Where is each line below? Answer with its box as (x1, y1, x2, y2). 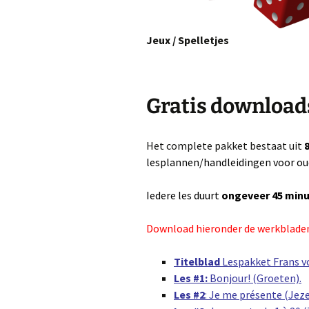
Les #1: (174, 271, 208, 286)
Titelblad (174, 255, 220, 269)
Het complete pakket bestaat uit (146, 139, 302, 153)
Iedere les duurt (146, 188, 219, 203)
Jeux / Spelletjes (146, 32, 229, 47)
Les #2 (174, 288, 205, 302)
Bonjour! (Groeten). (208, 271, 301, 286)
